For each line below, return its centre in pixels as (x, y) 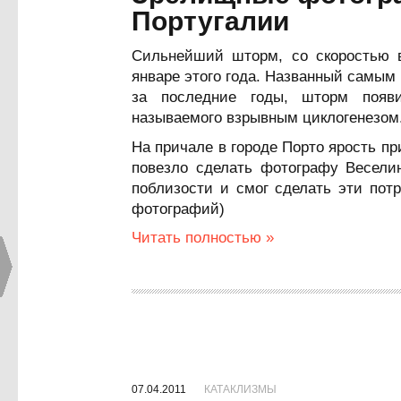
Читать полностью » (203, 238)
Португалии (210, 21)
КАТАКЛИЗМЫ (240, 389)
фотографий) (178, 209)
